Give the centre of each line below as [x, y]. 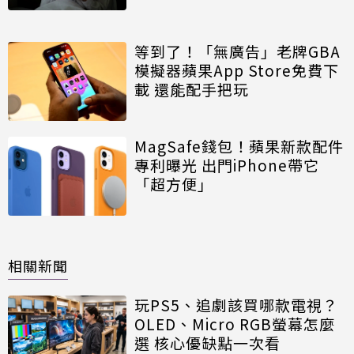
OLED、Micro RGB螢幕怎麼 [235, 323]
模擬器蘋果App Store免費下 [237, 70]
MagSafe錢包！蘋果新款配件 [239, 145]
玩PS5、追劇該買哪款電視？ [236, 304]
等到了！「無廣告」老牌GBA [237, 51]
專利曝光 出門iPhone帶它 [227, 164]
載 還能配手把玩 [192, 88]
